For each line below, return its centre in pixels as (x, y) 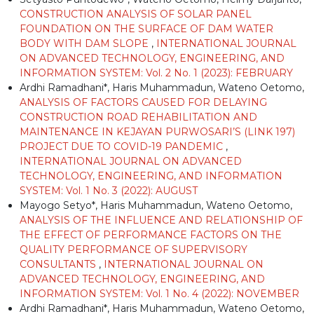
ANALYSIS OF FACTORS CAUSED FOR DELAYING (143, 102)
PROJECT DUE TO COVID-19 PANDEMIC (123, 146)
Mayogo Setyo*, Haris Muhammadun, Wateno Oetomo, (156, 205)
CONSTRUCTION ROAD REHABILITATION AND (138, 117)
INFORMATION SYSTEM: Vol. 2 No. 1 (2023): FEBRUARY (156, 73)
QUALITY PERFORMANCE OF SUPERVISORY (134, 249)
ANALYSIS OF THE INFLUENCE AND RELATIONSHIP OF (161, 220)
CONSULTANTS (59, 264)
